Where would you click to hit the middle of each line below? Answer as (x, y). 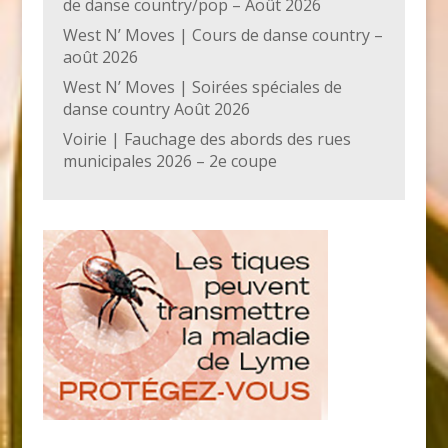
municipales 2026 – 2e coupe (169, 160)
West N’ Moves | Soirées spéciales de (202, 86)
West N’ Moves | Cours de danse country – (222, 34)
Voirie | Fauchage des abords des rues (206, 138)
